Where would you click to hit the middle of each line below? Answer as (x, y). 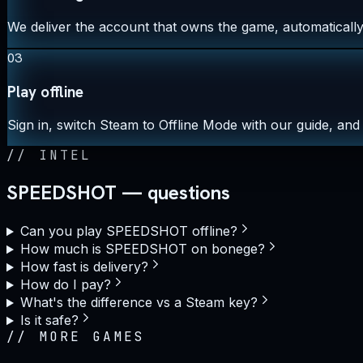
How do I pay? (65, 285)
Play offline (45, 92)
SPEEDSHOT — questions (118, 193)
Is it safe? (49, 320)
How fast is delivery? (84, 267)
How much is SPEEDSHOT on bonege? (142, 249)
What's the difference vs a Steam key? (139, 303)
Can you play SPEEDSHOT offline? (128, 231)
